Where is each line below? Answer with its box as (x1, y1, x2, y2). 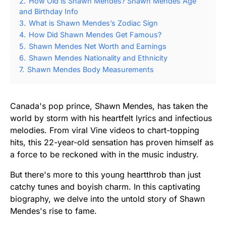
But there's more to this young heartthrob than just (10, 169, 201, 180)
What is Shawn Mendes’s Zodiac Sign (29, 18, 158, 27)
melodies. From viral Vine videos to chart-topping (10, 125, 199, 135)
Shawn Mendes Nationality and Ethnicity (29, 53, 167, 62)
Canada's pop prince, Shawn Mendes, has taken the (10, 100, 208, 111)
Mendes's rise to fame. (10, 205, 97, 216)
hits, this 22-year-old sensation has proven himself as (10, 137, 213, 147)
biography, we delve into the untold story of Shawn (10, 193, 205, 204)
